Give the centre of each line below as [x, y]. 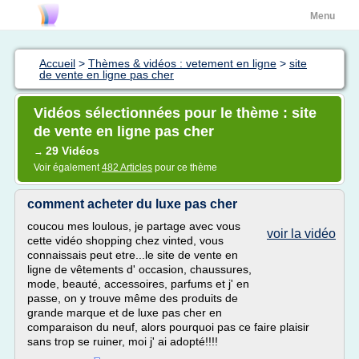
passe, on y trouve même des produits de [133, 298]
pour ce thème [185, 167]
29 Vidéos [73, 151]
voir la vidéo [301, 234]
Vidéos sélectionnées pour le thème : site [175, 113]
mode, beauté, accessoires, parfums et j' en [138, 284]
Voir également [68, 167]
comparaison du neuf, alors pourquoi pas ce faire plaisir [168, 327]
